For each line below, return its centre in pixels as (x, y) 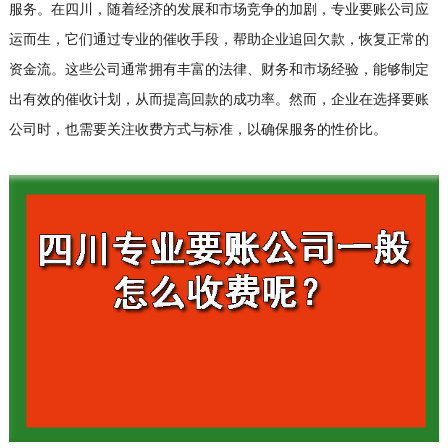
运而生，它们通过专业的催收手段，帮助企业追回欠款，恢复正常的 (218, 40)
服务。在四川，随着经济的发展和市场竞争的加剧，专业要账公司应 (218, 10)
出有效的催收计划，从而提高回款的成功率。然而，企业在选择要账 (218, 100)
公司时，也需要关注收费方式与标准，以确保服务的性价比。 (197, 130)
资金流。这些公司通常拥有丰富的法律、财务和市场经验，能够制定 (218, 70)
